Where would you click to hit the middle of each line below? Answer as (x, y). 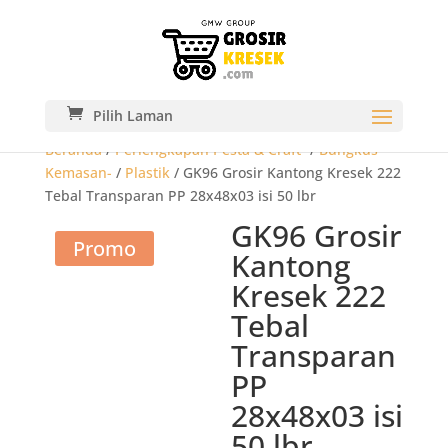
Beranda (73, 149)
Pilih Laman (132, 115)
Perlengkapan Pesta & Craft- (210, 149)
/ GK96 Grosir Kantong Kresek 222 (285, 172)
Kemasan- (78, 172)
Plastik (147, 172)
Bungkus (348, 149)
